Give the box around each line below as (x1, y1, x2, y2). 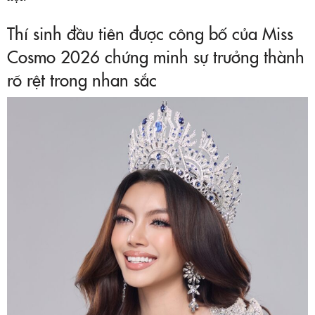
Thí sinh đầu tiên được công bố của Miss (7, 21, 293, 45)
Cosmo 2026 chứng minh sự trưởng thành (7, 44, 304, 68)
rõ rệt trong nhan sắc (7, 67, 157, 91)
